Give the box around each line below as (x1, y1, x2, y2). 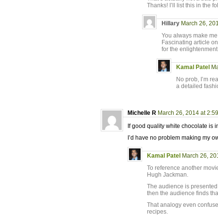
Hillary (162, 20, 180, 27)
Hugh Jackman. (147, 171, 188, 178)
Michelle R (127, 109, 156, 116)
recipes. (147, 208, 168, 215)
